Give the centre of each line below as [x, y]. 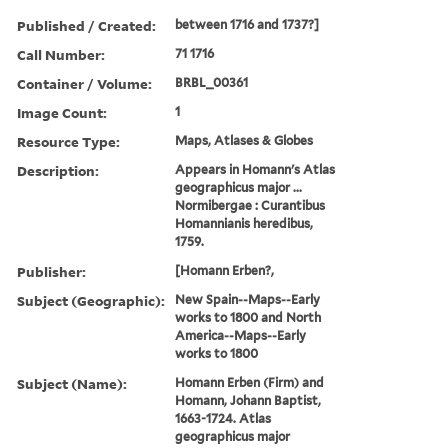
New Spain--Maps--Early [248, 299]
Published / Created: [86, 25]
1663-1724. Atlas [223, 418]
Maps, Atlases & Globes [244, 140]
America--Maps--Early [241, 335]
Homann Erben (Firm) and [250, 382]
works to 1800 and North [248, 317]
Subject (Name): [72, 383]
